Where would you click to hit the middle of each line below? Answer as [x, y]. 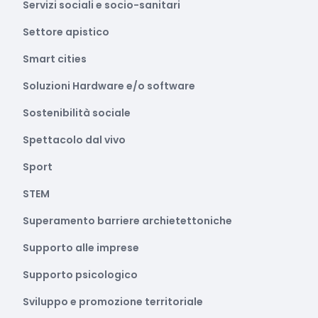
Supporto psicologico [80, 275]
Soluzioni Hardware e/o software [109, 86]
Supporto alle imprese [81, 248]
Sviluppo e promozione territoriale [113, 302]
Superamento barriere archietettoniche [127, 221]
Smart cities [55, 59]
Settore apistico [66, 32]
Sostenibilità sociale [77, 113]
